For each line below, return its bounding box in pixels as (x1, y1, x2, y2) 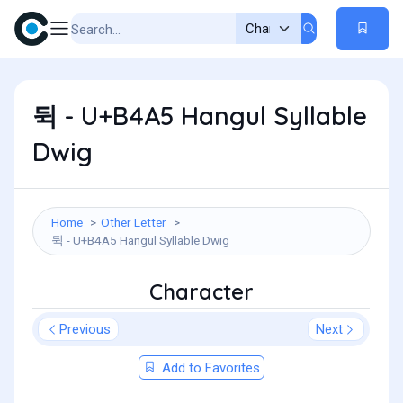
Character (148, 278, 254, 305)
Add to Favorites (157, 360, 260, 376)
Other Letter (101, 215, 166, 229)
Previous (59, 321, 111, 337)
